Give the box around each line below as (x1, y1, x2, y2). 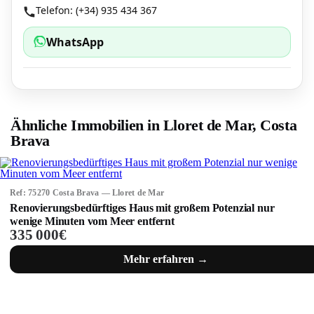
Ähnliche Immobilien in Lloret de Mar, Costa (11, 116, 297, 134)
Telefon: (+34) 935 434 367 (36, 4, 157, 17)
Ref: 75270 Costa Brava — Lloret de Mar (10, 188, 165, 198)
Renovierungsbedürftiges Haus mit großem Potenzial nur (10, 202, 275, 214)
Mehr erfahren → (123, 253, 208, 266)
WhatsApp (46, 34, 104, 50)
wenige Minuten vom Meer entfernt (10, 215, 175, 227)
